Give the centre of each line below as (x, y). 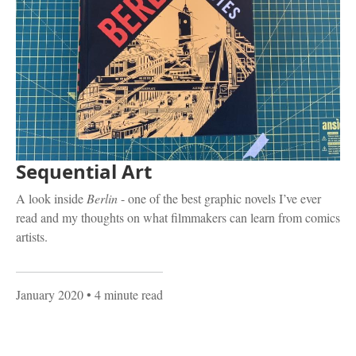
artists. (32, 237)
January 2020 (50, 295)
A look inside (51, 199)
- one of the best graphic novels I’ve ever (219, 199)
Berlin (102, 199)
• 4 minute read (123, 295)
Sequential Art (84, 172)
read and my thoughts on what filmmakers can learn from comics (178, 218)
